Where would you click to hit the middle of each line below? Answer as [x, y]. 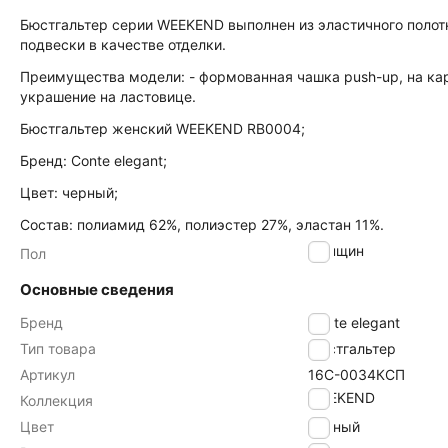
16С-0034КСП [356, 374]
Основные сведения [97, 289]
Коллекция [56, 400]
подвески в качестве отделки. [123, 44]
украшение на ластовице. [108, 96]
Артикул [47, 374]
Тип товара [58, 348]
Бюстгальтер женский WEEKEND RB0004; [162, 128]
